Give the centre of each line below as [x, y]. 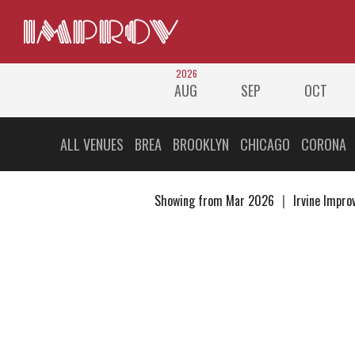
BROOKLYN [200, 144]
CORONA [323, 144]
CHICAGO [265, 144]
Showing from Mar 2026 [216, 200]
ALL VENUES [92, 144]
